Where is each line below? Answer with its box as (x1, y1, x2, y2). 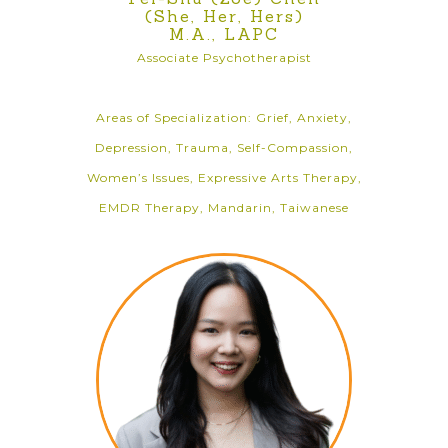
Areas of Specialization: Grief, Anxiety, (96, 110, 352, 125)
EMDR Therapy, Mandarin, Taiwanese (99, 200, 349, 215)
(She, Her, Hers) (144, 6, 304, 26)
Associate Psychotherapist (136, 50, 312, 65)
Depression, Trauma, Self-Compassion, (95, 140, 353, 155)
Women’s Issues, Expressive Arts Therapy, (86, 170, 362, 185)
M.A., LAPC (169, 24, 279, 44)
